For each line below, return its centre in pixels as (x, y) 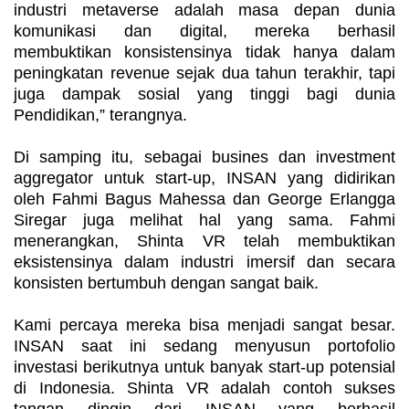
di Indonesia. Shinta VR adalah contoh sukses (204, 388)
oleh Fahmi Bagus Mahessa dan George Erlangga (204, 199)
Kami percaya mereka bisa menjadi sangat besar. (204, 325)
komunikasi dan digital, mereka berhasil (204, 31)
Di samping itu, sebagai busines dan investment (204, 157)
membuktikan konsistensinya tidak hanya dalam (204, 52)
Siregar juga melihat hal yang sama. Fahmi (204, 220)
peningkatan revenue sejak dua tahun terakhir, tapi (204, 73)
